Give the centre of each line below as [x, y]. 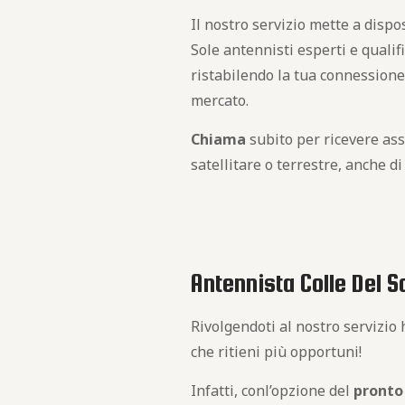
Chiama [219, 139]
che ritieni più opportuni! [277, 352]
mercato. [220, 100]
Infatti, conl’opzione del [273, 391]
